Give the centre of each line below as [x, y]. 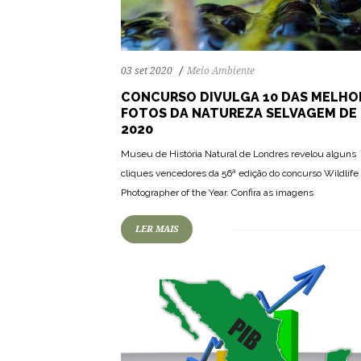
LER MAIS [157, 229]
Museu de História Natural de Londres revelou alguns [239, 154]
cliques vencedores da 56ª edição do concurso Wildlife [240, 173]
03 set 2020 [147, 71]
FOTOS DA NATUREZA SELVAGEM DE [239, 113]
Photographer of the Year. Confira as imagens [217, 192]
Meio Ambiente [221, 71]
